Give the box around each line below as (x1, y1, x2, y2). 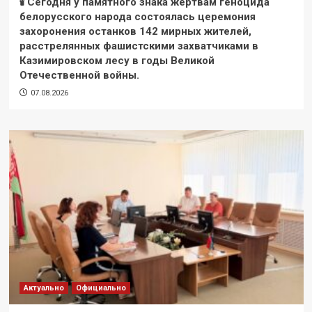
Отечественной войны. (19, 68, 139, 81)
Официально (75, 283, 126, 292)
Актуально (23, 283, 64, 292)
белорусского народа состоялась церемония (19, 10, 256, 23)
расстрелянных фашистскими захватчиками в (19, 39, 258, 52)
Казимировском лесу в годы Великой (19, 54, 214, 67)
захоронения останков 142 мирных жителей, (19, 24, 251, 38)
